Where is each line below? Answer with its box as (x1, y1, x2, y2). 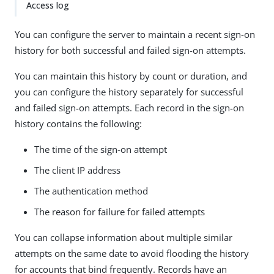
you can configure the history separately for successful (15, 86, 243, 98)
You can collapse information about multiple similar (15, 231, 232, 243)
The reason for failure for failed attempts (34, 206, 205, 218)
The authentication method (34, 185, 148, 197)
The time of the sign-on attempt (34, 143, 167, 155)
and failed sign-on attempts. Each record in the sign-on (15, 102, 244, 114)
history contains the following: (15, 117, 142, 130)
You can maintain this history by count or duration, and (15, 70, 247, 82)
